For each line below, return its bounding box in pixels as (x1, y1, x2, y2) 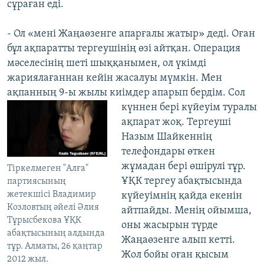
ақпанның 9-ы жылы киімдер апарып (7, 87, 190, 99)
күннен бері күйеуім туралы (121, 102, 257, 114)
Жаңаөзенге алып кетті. (121, 235, 235, 246)
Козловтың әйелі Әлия (7, 203, 99, 213)
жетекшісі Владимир (7, 190, 96, 200)
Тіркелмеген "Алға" (7, 164, 88, 174)
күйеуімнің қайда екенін (121, 190, 242, 202)
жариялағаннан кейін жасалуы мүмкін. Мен (7, 72, 222, 84)
